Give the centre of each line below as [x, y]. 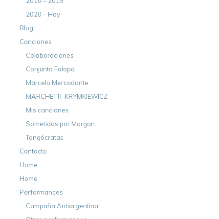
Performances [41, 192]
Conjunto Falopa [50, 69]
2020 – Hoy [43, 14]
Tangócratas [45, 137]
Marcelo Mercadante [57, 82]
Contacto [33, 151]
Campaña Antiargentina [62, 206]
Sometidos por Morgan [60, 123]
